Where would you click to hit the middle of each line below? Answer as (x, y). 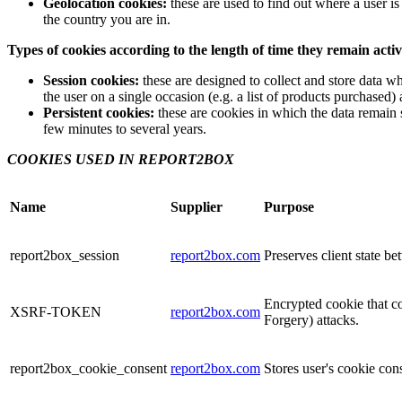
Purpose (289, 206)
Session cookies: (91, 80)
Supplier (197, 206)
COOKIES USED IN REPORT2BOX (121, 159)
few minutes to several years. (125, 128)
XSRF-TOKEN (56, 311)
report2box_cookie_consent (88, 368)
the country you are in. (107, 19)
